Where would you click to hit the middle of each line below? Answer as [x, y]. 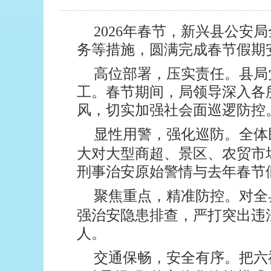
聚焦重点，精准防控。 [166, 196]
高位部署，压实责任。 [166, 74]
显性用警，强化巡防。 [166, 134]
